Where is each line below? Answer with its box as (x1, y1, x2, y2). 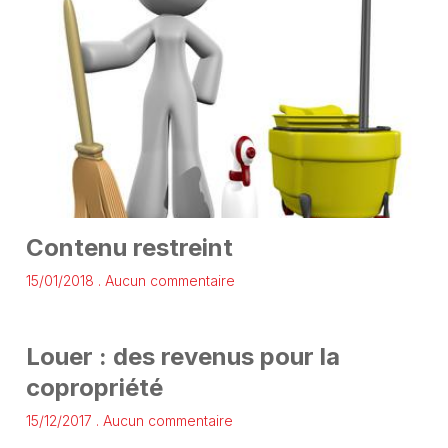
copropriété (25, 373, 163, 403)
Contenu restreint (25, 233, 233, 263)
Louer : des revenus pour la (25, 342, 340, 372)
